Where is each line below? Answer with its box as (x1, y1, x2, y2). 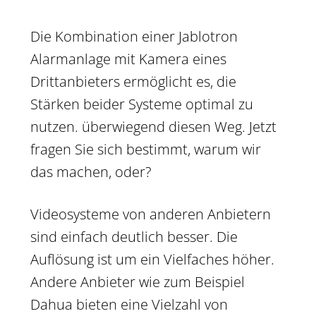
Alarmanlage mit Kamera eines (30, 49, 226, 68)
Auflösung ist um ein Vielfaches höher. (30, 249, 274, 269)
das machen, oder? (30, 162, 151, 181)
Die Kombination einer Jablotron (30, 26, 238, 46)
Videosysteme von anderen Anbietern (30, 204, 271, 224)
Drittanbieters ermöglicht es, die (30, 71, 236, 91)
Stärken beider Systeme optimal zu (30, 94, 253, 114)
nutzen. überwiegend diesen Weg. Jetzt (30, 116, 276, 136)
